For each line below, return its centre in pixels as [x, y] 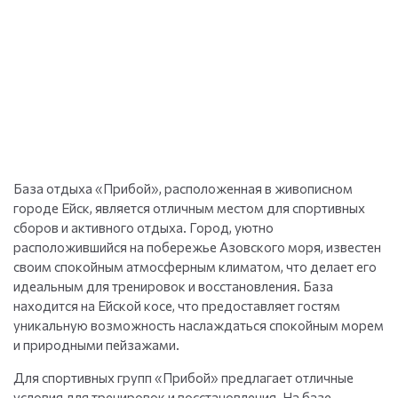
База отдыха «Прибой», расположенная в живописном [183, 189]
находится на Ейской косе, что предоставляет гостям [177, 306]
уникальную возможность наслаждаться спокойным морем [199, 326]
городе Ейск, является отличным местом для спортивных [189, 208]
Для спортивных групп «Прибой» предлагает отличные [183, 378]
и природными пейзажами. [96, 345]
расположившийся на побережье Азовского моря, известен [197, 247]
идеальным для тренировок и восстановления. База [173, 287]
